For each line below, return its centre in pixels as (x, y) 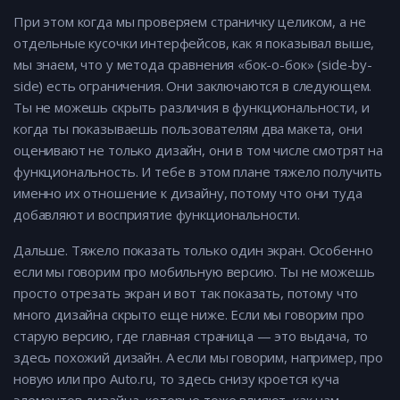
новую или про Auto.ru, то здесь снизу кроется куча (176, 379)
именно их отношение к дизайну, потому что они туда (188, 193)
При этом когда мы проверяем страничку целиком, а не (190, 22)
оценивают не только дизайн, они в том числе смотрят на (198, 150)
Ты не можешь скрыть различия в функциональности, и (192, 108)
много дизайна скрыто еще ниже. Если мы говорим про (189, 315)
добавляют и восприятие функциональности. (157, 215)
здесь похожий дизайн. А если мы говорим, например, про (198, 358)
